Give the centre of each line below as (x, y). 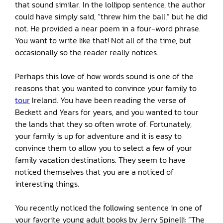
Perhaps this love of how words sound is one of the (104, 76)
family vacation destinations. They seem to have (100, 160)
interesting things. (47, 184)
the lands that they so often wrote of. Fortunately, (103, 124)
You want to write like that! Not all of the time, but (103, 40)
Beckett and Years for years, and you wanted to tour (107, 112)
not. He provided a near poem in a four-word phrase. (108, 28)
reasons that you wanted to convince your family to (106, 88)
